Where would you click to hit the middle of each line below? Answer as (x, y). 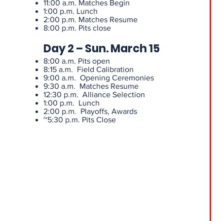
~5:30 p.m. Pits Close (79, 120)
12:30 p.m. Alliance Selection (94, 94)
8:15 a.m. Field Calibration (88, 69)
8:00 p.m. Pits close (77, 28)
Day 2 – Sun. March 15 (101, 49)
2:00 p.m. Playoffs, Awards (90, 111)
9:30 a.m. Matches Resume (91, 86)
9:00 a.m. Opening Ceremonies (98, 78)
